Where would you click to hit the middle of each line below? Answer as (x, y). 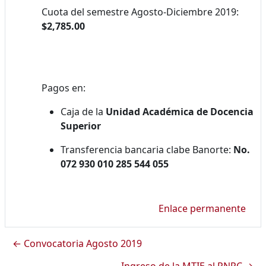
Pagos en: (64, 88)
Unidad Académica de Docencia (180, 111)
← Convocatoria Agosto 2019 (77, 243)
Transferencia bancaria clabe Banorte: (147, 149)
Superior (81, 126)
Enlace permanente (202, 208)
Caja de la (83, 111)
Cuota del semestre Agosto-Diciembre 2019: (140, 12)
